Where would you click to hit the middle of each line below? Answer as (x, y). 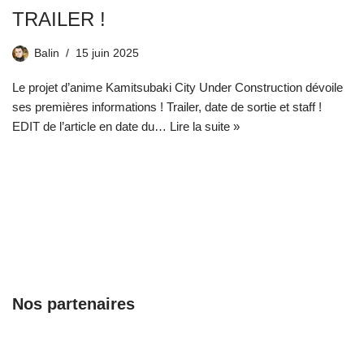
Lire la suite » (205, 127)
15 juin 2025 (107, 54)
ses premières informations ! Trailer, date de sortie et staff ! (167, 107)
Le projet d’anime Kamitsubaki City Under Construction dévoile (178, 88)
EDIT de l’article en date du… (91, 127)
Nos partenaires (74, 304)
